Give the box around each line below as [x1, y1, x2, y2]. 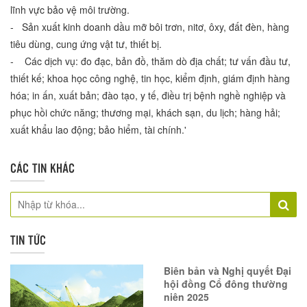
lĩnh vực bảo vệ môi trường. [10, 3, 130, 17]
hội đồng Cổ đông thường [164, 277, 288, 291]
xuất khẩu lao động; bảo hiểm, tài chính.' [10, 123, 186, 137]
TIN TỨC [10, 231, 46, 249]
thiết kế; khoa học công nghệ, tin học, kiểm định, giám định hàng [10, 71, 290, 86]
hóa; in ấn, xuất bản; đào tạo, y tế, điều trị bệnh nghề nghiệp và [10, 88, 286, 103]
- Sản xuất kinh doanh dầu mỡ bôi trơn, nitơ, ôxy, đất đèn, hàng [10, 20, 289, 34]
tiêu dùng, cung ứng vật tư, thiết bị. [10, 37, 162, 51]
